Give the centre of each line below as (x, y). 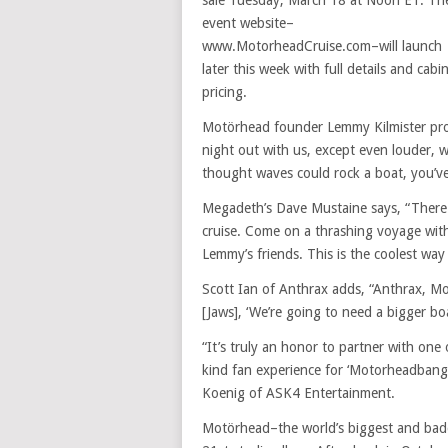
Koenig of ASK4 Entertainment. (298, 393)
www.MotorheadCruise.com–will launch (322, 46)
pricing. (224, 92)
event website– (248, 23)
